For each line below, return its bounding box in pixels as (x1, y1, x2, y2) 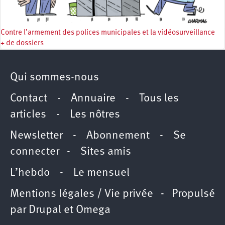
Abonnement (86, 130, 150, 142)
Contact (10, 93, 47, 105)
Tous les (139, 93, 179, 105)
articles (10, 109, 46, 121)
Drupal (29, 204, 61, 216)
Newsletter (10, 130, 63, 142)
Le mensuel (73, 167, 130, 179)
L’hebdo (10, 167, 50, 179)
